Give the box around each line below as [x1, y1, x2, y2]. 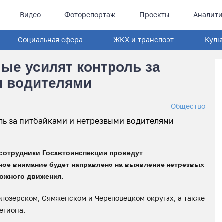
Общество [171, 102, 205, 110]
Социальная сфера [17, 35, 83, 44]
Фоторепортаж [64, 10, 115, 19]
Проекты [139, 10, 169, 19]
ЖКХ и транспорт [113, 35, 174, 44]
